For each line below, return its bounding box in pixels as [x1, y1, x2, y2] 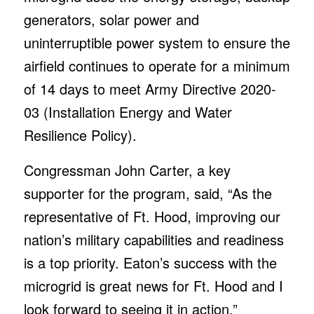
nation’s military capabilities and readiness [23, 228, 284, 250]
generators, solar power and [23, 8, 199, 29]
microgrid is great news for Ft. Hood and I [23, 275, 283, 296]
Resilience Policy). [23, 124, 137, 145]
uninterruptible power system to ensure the [23, 32, 290, 53]
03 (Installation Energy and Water [23, 101, 232, 122]
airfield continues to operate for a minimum [23, 55, 290, 76]
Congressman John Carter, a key [23, 159, 231, 180]
